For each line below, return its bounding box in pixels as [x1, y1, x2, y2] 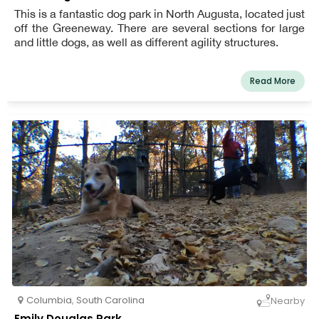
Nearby [271, 293, 305, 308]
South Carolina [76, 293, 145, 308]
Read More [250, 75, 296, 88]
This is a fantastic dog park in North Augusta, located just [14, 7, 305, 21]
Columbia [26, 293, 72, 308]
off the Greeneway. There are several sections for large [14, 21, 305, 35]
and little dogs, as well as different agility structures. [14, 36, 278, 49]
